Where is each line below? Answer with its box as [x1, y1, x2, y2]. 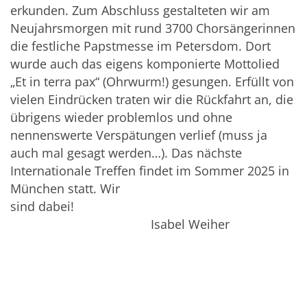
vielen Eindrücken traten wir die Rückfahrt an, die [10, 91, 293, 108]
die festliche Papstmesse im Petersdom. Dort [10, 38, 271, 55]
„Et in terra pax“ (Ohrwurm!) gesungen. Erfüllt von [10, 73, 294, 90]
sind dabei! [10, 198, 74, 215]
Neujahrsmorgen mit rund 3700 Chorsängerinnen [10, 20, 295, 37]
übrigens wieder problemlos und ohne [10, 109, 232, 126]
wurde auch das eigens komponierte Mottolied [10, 56, 280, 73]
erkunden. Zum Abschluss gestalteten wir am [10, 2, 270, 19]
